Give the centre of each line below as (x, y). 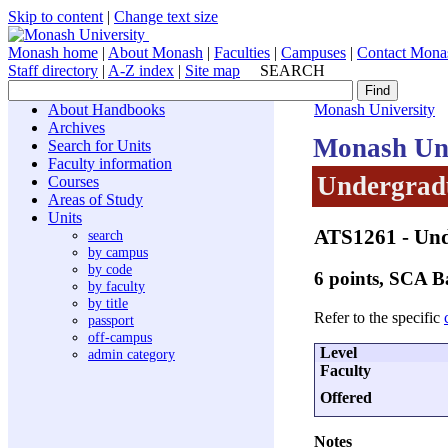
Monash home (53, 52)
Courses (73, 181)
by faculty (116, 286)
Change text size (166, 16)
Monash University (374, 109)
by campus (118, 252)
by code (110, 269)
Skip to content (55, 16)
